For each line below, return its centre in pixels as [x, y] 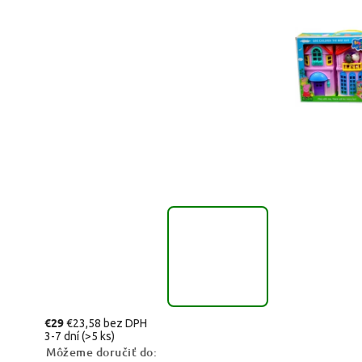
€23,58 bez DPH [107, 323]
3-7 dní [63, 336]
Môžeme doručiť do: [101, 351]
